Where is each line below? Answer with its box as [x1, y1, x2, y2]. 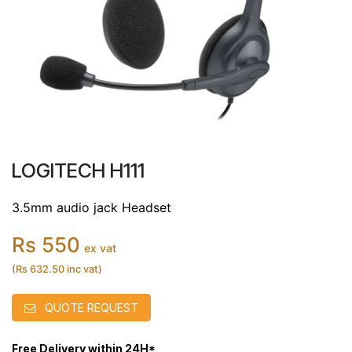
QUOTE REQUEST [42, 301, 138, 314]
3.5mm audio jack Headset [12, 200, 171, 215]
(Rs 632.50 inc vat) [12, 263, 102, 275]
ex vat [84, 241, 116, 255]
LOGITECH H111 [12, 159, 145, 182]
